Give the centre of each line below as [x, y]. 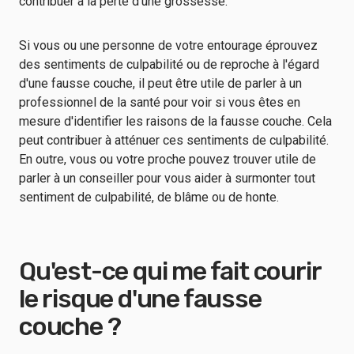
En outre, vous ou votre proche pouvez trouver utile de [168, 159]
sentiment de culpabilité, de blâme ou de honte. [152, 197]
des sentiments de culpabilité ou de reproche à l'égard [169, 64]
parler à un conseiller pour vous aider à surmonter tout [167, 178]
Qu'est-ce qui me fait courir [170, 271]
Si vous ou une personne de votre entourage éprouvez [168, 45]
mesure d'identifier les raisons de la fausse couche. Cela [175, 121]
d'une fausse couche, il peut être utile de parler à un [160, 83]
